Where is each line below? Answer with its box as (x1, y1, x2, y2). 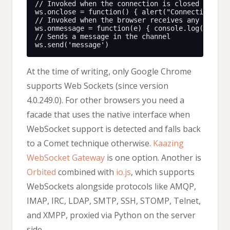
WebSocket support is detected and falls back (27, 123, 201, 135)
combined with (56, 166, 116, 178)
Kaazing (153, 138, 184, 149)
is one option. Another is (105, 152, 201, 164)
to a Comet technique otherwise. (27, 138, 153, 149)
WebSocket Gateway (27, 152, 105, 164)
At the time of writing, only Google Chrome (27, 66, 191, 78)
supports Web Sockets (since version (27, 80, 168, 92)
